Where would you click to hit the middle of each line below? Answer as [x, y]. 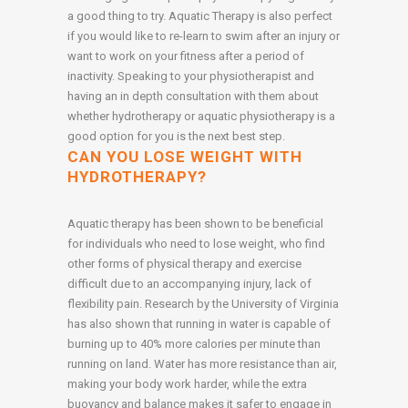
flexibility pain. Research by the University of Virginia [203, 304]
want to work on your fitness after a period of [186, 56]
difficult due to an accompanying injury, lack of [189, 284]
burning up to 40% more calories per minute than [194, 344]
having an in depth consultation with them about [193, 97]
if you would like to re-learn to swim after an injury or [204, 36]
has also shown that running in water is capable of [199, 324]
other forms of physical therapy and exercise [184, 264]
